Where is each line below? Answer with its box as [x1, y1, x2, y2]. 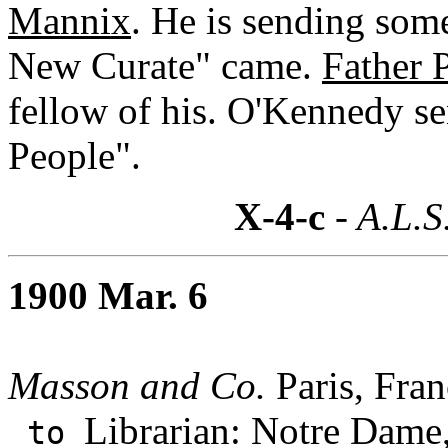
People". [8, 133, 141, 177]
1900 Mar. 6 [8, 273, 208, 317]
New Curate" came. [8, 43, 322, 87]
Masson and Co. [8, 363, 266, 407]
